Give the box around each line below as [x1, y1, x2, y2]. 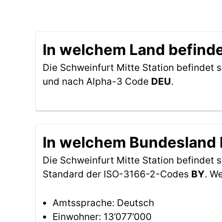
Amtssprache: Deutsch [53, 197, 154, 209]
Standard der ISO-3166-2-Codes [43, 168, 191, 180]
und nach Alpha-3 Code [43, 76, 151, 87]
